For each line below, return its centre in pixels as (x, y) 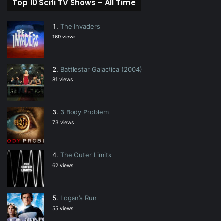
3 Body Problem (84, 112)
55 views (63, 208)
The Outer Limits (86, 155)
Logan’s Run (78, 198)
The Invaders (80, 26)
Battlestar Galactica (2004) (101, 69)
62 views (63, 165)
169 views (64, 37)
